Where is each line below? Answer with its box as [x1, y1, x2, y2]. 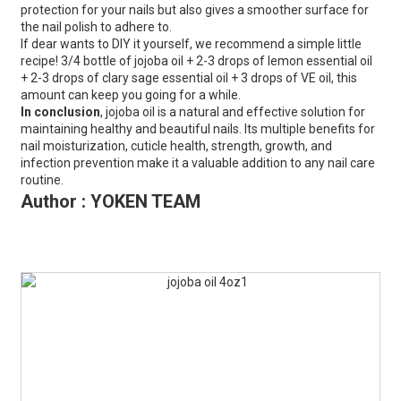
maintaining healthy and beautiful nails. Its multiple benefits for [20, 122, 375, 137]
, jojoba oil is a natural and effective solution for [99, 105, 365, 120]
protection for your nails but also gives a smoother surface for [20, 3, 369, 18]
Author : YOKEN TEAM [20, 191, 200, 213]
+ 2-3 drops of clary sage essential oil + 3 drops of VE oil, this [20, 71, 357, 86]
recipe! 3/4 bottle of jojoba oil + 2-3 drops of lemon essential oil [20, 54, 372, 69]
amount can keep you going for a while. [20, 88, 241, 103]
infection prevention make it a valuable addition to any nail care [20, 156, 375, 171]
